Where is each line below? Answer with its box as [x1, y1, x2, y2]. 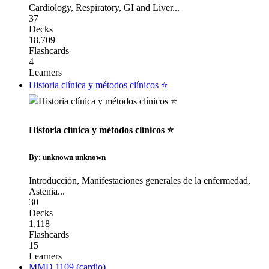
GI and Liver [124, 2, 172, 13]
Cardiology [29, 2, 71, 13]
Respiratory [76, 2, 119, 13]
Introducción [29, 175, 77, 186]
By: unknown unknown [29, 153, 106, 162]
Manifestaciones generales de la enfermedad [82, 175, 248, 186]
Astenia [29, 186, 58, 197]
